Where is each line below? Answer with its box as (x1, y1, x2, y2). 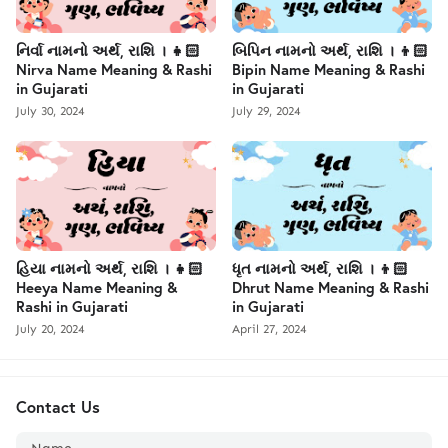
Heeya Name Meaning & (16, 276, 177, 297)
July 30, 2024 (16, 103, 84, 118)
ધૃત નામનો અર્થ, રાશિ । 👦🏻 (232, 257, 408, 278)
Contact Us (16, 395, 100, 417)
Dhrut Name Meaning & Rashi (232, 276, 429, 297)
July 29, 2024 (232, 103, 300, 118)
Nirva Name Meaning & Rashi (16, 58, 212, 79)
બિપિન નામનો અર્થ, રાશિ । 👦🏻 (232, 39, 428, 60)
